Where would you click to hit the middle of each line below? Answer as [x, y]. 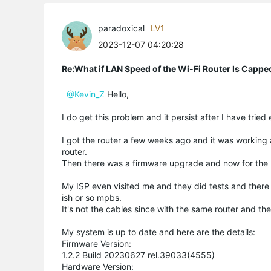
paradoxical [121, 28]
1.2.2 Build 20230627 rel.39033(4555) [138, 255]
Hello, [117, 94]
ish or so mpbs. [93, 198]
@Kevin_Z [86, 94]
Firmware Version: [96, 243]
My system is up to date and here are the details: [158, 232]
